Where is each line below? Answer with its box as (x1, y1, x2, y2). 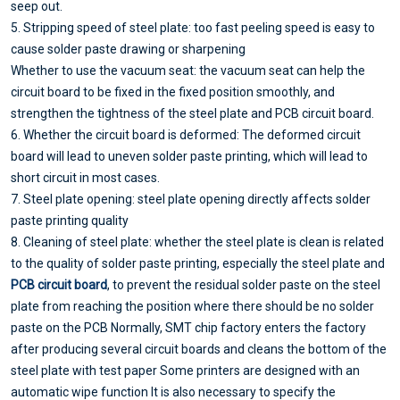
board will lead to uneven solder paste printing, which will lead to (11, 148, 368, 163)
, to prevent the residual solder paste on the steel (107, 277, 380, 292)
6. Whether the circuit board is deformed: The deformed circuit (11, 127, 361, 142)
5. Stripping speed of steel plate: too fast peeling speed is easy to (11, 20, 375, 35)
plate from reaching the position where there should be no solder (11, 298, 374, 313)
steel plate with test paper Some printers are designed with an (11, 362, 360, 378)
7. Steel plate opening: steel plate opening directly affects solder (11, 191, 371, 206)
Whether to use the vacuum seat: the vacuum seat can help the (11, 62, 365, 78)
